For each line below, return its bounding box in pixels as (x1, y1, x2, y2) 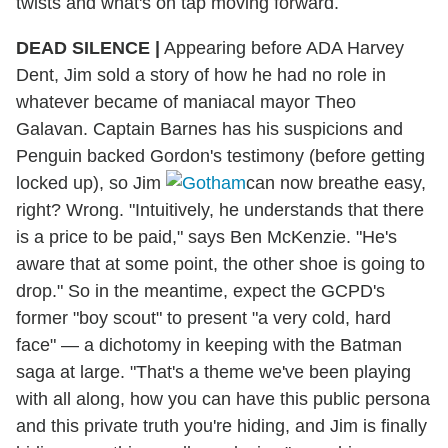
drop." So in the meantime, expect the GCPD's (16, 281, 385, 302)
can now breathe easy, (246, 173, 426, 194)
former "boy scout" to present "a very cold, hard (16, 308, 391, 329)
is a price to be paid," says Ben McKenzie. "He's (16, 227, 397, 248)
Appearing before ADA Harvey (160, 38, 404, 59)
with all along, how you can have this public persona (16, 389, 430, 410)
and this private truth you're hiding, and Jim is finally (16, 416, 427, 437)
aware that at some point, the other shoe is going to (16, 254, 425, 275)
